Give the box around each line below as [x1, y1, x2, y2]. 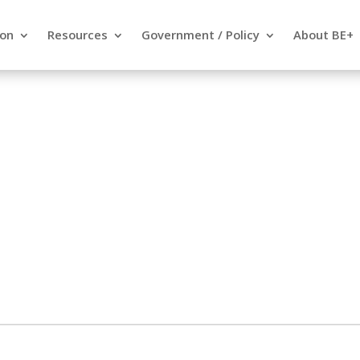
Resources [47, 27, 108, 43]
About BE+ [293, 27, 354, 43]
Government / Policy [141, 27, 260, 43]
